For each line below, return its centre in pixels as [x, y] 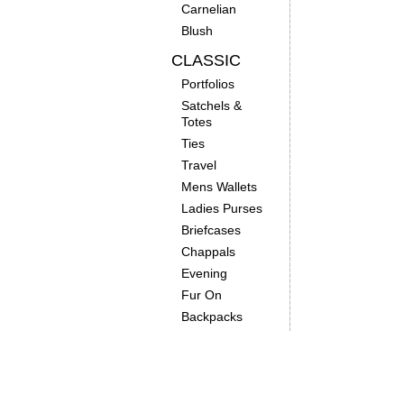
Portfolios [207, 84]
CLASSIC [206, 60]
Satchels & [211, 106]
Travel [198, 165]
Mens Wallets [219, 187]
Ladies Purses [221, 208]
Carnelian [208, 9]
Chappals [208, 252]
